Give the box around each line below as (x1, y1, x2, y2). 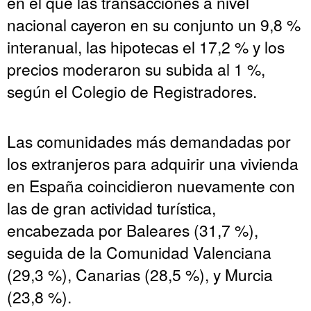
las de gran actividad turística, (7, 196, 216, 219)
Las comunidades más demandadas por (7, 129, 291, 152)
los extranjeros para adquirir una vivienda (7, 151, 299, 174)
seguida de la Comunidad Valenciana (7, 240, 271, 263)
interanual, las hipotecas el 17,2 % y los (7, 35, 285, 58)
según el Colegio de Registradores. (7, 79, 257, 102)
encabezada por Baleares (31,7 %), (7, 218, 258, 241)
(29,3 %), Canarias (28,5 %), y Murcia (7, 262, 273, 285)
